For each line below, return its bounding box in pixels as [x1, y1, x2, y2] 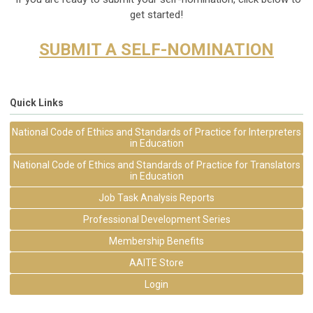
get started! [130, 8, 183, 21]
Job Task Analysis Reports [99, 191, 214, 203]
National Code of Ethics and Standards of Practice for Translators [13, 159, 300, 170]
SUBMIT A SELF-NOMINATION [39, 39, 274, 59]
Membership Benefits [109, 235, 204, 247]
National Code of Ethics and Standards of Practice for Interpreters [12, 126, 301, 138]
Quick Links [10, 96, 64, 108]
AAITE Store [129, 256, 184, 268]
